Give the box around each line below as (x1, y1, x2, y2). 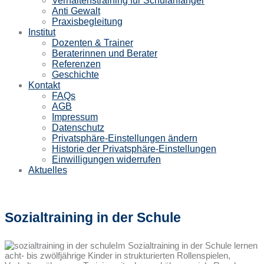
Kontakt (28, 80, 60, 90)
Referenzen (52, 59, 101, 69)
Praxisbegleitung (52, 16, 123, 27)
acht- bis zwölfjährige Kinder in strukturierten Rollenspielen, (5, 250, 230, 261)
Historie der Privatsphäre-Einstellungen (52, 144, 216, 154)
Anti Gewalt (52, 6, 100, 16)
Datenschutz (52, 123, 104, 133)
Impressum (52, 112, 98, 122)
